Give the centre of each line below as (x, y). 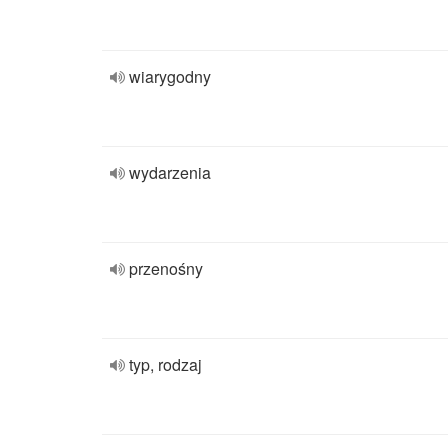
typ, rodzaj (165, 364)
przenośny (166, 268)
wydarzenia (170, 172)
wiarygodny (170, 76)
